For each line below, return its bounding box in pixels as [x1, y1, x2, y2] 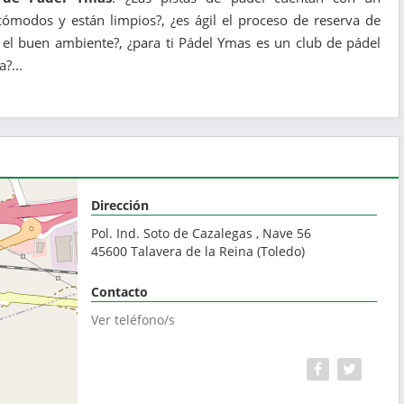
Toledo [261, 242, 302, 260]
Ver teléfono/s [91, 310, 176, 328]
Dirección [91, 196, 150, 214]
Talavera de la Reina [131, 242, 254, 260]
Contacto [91, 282, 149, 300]
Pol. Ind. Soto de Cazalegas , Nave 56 [91, 224, 312, 242]
